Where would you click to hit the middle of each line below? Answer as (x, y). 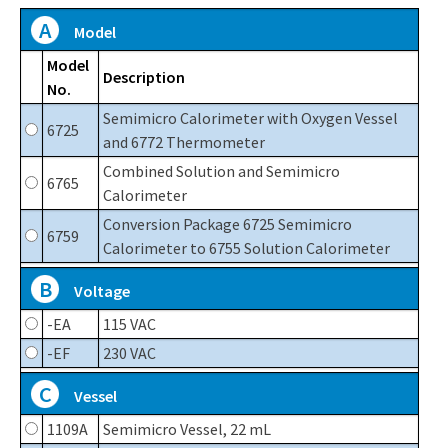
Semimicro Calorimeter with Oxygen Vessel (250, 118)
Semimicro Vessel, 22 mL (187, 429)
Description (144, 77)
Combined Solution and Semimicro (221, 171)
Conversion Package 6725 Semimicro (227, 224)
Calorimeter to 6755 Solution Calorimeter (246, 248)
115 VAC (129, 324)
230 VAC (129, 353)
